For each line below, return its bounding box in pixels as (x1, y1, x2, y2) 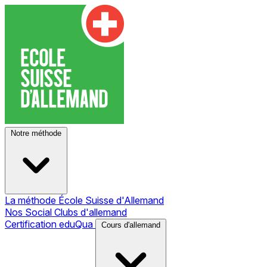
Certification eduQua (5, 218, 95, 230)
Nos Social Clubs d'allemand (5, 206, 127, 218)
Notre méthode (11, 129, 61, 138)
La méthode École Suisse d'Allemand (5, 194, 164, 206)
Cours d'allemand (101, 221, 160, 229)
